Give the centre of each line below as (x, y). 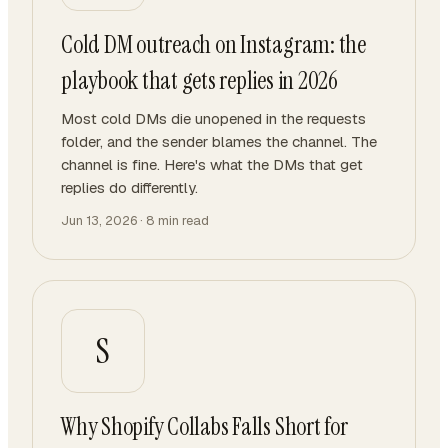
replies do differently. (129, 187)
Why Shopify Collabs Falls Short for (204, 426)
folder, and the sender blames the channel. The (219, 141)
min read (182, 220)
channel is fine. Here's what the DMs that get (212, 164)
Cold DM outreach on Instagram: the (213, 44)
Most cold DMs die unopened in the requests (213, 118)
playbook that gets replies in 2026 (199, 80)
